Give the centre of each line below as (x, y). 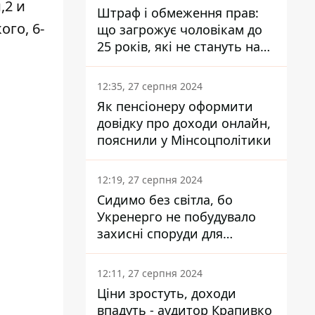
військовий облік (151, 63)
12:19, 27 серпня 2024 (150, 180)
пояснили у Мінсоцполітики (216, 140)
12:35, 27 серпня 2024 (150, 86)
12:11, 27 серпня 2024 (150, 273)
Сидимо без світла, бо (165, 200)
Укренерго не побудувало (176, 217)
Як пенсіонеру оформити (175, 106)
